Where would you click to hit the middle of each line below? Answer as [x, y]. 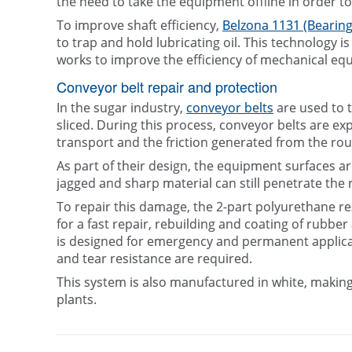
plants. [77, 300]
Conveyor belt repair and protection [167, 87]
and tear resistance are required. [154, 259]
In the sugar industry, [121, 108]
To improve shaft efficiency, [139, 26]
